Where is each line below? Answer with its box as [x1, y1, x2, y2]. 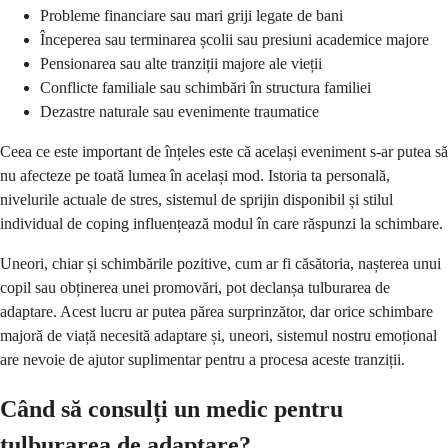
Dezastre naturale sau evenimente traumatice [40, 102, 319, 120]
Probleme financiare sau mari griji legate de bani [40, 6, 343, 24]
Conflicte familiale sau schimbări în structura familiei [40, 78, 371, 96]
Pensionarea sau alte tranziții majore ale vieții [40, 54, 322, 72]
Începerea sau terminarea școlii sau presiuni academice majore [40, 30, 429, 48]
